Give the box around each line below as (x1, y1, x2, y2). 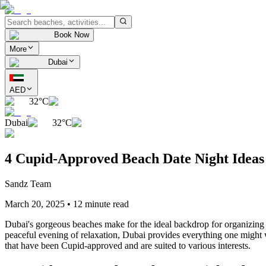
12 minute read (73, 199, 129, 210)
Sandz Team (5, 179, 51, 189)
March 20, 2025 (5, 199, 65, 210)
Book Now (54, 30, 89, 40)
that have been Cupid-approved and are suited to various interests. (5, 240, 251, 251)
